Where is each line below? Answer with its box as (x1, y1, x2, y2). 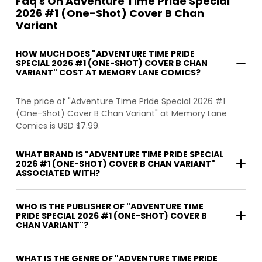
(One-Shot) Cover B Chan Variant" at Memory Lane (16, 108, 227, 120)
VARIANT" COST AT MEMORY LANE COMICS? (16, 67, 201, 79)
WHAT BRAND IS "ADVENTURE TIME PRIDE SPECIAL (16, 149, 223, 161)
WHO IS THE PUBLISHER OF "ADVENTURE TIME (16, 201, 204, 213)
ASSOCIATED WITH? (16, 167, 100, 180)
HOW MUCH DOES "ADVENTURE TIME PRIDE (16, 48, 195, 60)
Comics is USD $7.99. (16, 120, 100, 132)
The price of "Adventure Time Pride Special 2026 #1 (16, 95, 225, 108)
